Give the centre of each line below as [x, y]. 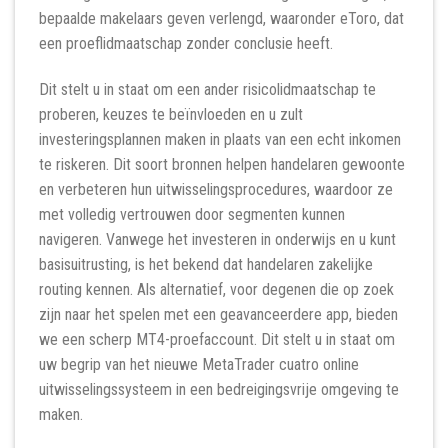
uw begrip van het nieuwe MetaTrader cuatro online [199, 365]
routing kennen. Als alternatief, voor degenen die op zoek [216, 290]
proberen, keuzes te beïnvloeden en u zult [171, 115]
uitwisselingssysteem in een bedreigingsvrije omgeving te [219, 390]
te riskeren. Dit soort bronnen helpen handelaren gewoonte [222, 165]
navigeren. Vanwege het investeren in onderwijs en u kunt [217, 240]
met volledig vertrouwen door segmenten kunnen [192, 215]
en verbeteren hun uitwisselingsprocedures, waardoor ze [216, 190]
